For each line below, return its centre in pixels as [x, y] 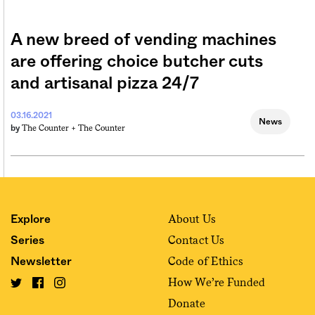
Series [27, 241]
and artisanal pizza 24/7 [105, 84]
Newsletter [41, 262]
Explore [31, 220]
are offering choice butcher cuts [137, 62]
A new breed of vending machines [143, 40]
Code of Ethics [206, 262]
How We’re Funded [217, 283]
